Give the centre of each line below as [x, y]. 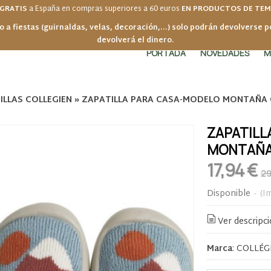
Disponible [228, 194]
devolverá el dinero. [135, 41]
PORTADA [166, 53]
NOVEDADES [225, 53]
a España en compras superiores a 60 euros [105, 9]
